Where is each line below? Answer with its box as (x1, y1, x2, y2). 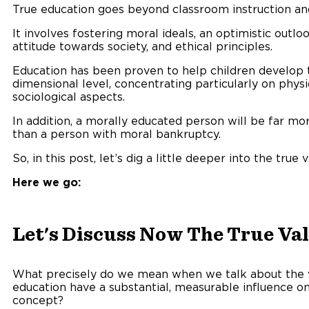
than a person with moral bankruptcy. (12, 128, 221, 141)
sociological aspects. (12, 90, 125, 103)
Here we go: (12, 176, 81, 189)
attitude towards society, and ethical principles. (12, 40, 272, 53)
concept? (12, 294, 63, 307)
